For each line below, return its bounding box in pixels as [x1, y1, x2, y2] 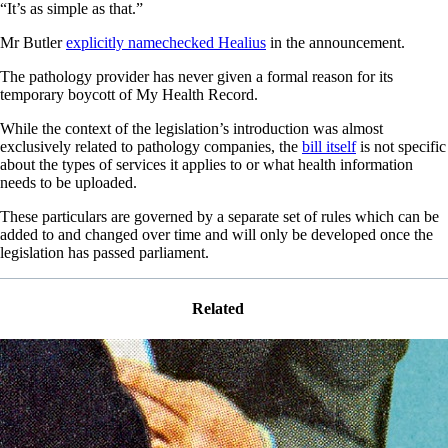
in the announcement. [266, 33, 405, 51]
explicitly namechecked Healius [66, 33, 266, 51]
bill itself [302, 137, 356, 155]
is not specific [356, 137, 446, 155]
